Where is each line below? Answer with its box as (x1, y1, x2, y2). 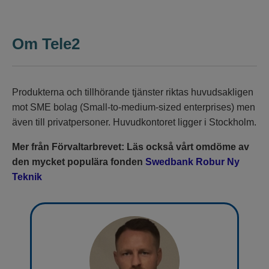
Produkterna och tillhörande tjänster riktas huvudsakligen (12, 87, 253, 97)
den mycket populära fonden (12, 157, 143, 167)
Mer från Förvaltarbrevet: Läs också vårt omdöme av (12, 142, 249, 152)
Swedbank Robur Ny (143, 157, 240, 167)
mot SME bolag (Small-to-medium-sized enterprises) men (12, 102, 255, 112)
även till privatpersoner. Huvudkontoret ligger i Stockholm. (12, 117, 256, 127)
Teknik (12, 172, 42, 182)
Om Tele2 (12, 35, 80, 53)
